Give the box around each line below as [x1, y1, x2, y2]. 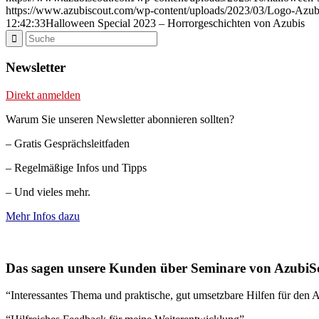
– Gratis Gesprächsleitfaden [6, 137, 130, 150]
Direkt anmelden [6, 89, 80, 102]
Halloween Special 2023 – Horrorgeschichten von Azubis [46, 16, 305, 29]
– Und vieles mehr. [6, 186, 90, 199]
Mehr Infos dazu [6, 210, 80, 223]
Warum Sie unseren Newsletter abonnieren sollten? [6, 113, 234, 126]
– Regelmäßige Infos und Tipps [6, 162, 147, 174]
